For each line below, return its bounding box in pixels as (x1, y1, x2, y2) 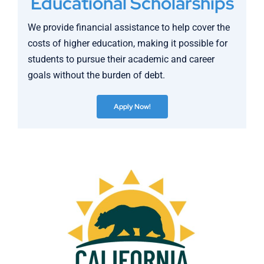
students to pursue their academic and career (28, 53, 215, 65)
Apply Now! (113, 101, 151, 111)
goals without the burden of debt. (28, 69, 166, 81)
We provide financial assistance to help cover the (28, 21, 230, 33)
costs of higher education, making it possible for (28, 37, 228, 49)
